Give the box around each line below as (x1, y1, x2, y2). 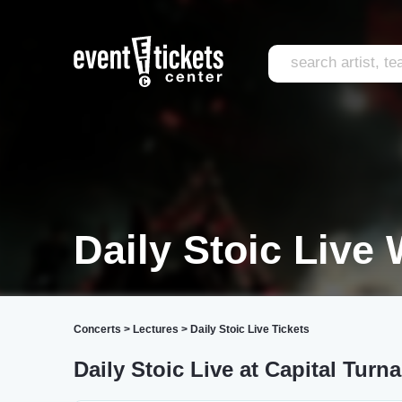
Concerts (74, 323, 121, 336)
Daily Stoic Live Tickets (190, 323, 310, 336)
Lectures (133, 323, 179, 336)
